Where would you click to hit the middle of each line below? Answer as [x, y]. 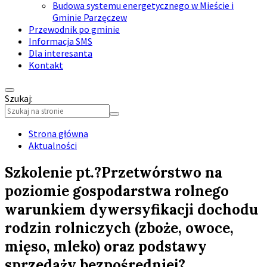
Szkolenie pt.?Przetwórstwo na [114, 172]
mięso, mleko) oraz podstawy [106, 246]
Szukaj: [19, 98]
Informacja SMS [60, 41]
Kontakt [46, 65]
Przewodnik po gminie [74, 29]
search [15, 133]
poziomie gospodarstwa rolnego [117, 191]
